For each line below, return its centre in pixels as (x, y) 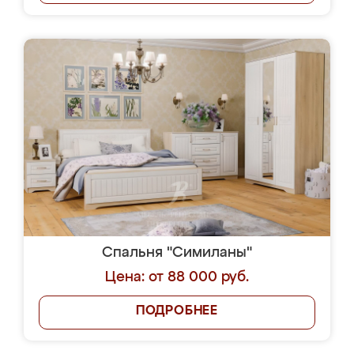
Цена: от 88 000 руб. (177, 277)
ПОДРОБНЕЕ (177, 311)
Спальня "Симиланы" (177, 253)
